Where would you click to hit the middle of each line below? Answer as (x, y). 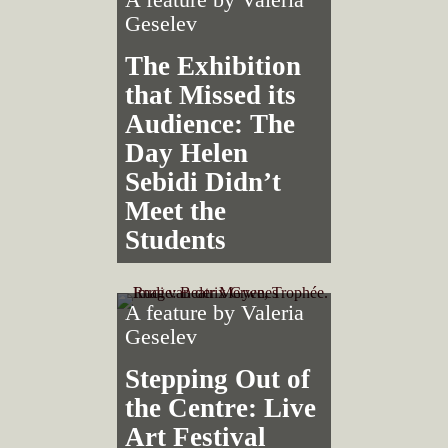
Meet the (176, 211)
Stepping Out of (218, 379)
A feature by (183, 313)
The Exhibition (213, 66)
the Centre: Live (221, 408)
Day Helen (187, 153)
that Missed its (211, 95)
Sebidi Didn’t (203, 182)
